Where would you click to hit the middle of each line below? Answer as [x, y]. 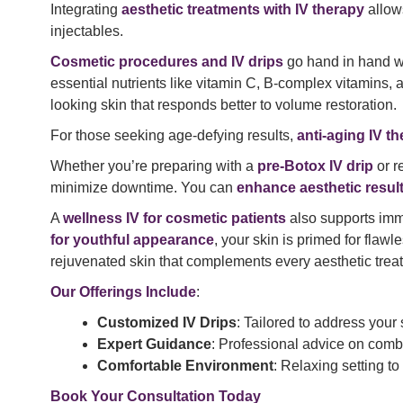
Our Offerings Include [123, 292]
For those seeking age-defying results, [174, 136]
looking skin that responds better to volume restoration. [224, 105]
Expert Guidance [154, 345]
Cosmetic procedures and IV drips [167, 62]
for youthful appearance [132, 240]
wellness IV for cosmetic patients [175, 219]
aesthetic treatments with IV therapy [243, 10]
